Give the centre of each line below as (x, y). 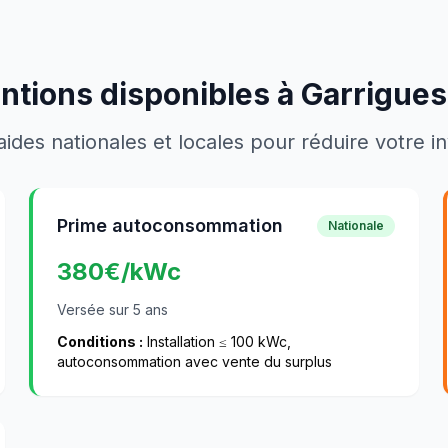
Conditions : (100, 341)
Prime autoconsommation (170, 225)
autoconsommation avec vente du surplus (195, 361)
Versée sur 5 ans (113, 309)
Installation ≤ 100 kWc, (217, 341)
